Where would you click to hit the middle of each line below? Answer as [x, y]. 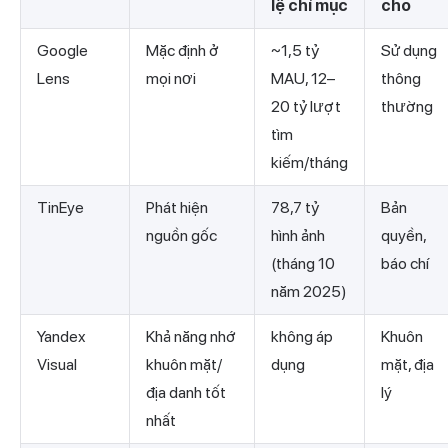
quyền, [404, 236]
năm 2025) [309, 292]
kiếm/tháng [309, 163]
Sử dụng [409, 51]
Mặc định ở [182, 51]
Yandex [61, 337]
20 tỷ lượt [306, 107]
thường [407, 107]
